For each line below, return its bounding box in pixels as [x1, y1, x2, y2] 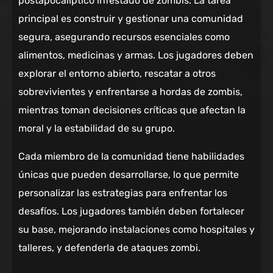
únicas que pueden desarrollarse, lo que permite [18, 169, 239, 181]
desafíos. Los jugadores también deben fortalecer [18, 205, 244, 218]
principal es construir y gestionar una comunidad [18, 13, 243, 25]
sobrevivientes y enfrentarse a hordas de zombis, [18, 86, 243, 98]
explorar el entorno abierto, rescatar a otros [18, 68, 216, 80]
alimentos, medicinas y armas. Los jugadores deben [18, 49, 253, 62]
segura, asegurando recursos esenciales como [18, 31, 230, 43]
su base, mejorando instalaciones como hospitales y [18, 224, 255, 236]
